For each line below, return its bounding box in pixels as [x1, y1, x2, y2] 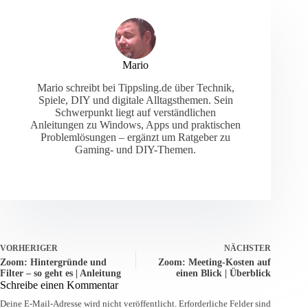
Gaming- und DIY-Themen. [75, 144, 197, 156]
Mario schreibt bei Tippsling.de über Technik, [36, 82, 234, 94]
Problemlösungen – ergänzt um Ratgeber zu [41, 131, 231, 144]
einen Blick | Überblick [176, 268, 272, 279]
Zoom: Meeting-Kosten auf [158, 257, 272, 268]
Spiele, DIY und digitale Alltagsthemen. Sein [38, 94, 233, 107]
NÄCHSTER [224, 243, 272, 254]
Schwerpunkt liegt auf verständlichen [55, 107, 217, 119]
